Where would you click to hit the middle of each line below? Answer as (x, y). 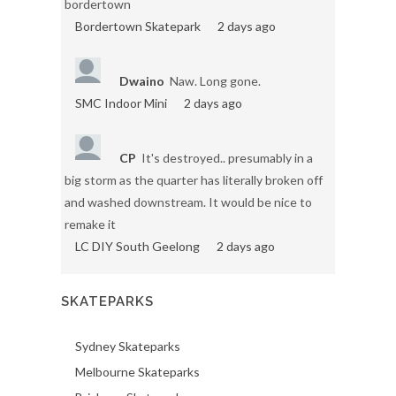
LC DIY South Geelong (137, 247)
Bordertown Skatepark (138, 27)
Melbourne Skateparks (137, 372)
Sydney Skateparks (128, 346)
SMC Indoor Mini (121, 103)
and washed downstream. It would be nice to (188, 202)
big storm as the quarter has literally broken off (194, 180)
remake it (90, 225)
